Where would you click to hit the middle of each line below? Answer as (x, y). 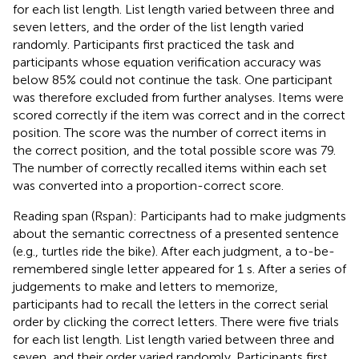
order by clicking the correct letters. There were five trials (176, 321)
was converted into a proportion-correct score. (148, 185)
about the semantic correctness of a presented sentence (176, 233)
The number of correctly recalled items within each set (170, 167)
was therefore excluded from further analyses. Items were (178, 97)
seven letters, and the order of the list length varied (158, 26)
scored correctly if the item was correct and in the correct (179, 115)
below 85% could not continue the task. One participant (173, 79)
